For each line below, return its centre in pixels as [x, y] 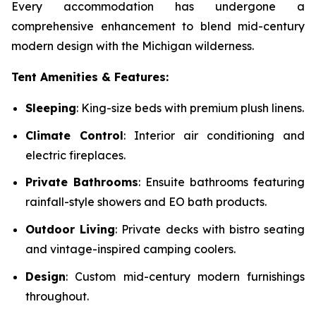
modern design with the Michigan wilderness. [133, 46]
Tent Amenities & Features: [90, 77]
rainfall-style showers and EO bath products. [146, 202]
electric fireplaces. [75, 155]
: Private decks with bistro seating [210, 229]
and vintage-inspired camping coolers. [130, 249]
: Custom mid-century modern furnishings [185, 276]
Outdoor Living [71, 229]
